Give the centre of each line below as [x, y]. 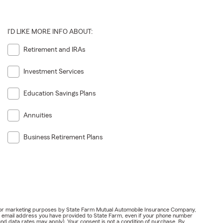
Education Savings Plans [59, 94]
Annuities [37, 116]
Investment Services [53, 71]
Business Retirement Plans [63, 138]
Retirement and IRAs [54, 50]
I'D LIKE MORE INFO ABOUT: [50, 32]
